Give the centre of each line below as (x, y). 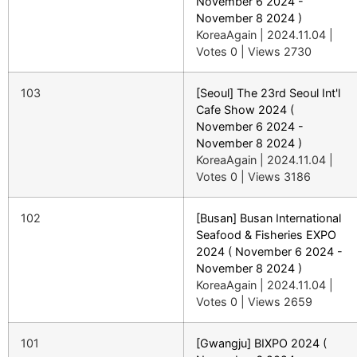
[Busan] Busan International (269, 218)
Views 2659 (280, 301)
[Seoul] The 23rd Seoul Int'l (268, 92)
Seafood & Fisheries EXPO (266, 234)
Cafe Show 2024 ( (245, 109)
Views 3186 (279, 176)
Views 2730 (280, 51)
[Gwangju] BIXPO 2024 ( (261, 343)
